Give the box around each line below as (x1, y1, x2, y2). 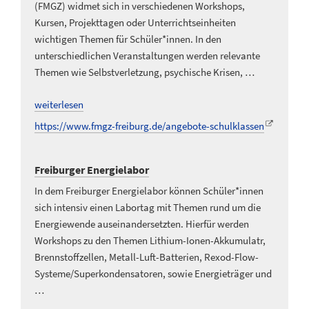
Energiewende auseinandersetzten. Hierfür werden (34, 217, 249, 230)
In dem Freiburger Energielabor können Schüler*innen (34, 183, 263, 197)
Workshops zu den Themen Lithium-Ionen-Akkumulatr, (34, 233, 266, 247)
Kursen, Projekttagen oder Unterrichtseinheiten (34, 16, 236, 30)
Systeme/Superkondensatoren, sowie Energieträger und (34, 266, 272, 280)
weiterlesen (34, 97, 83, 111)
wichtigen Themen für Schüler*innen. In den (34, 32, 221, 46)
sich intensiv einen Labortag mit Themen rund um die (34, 200, 261, 214)
